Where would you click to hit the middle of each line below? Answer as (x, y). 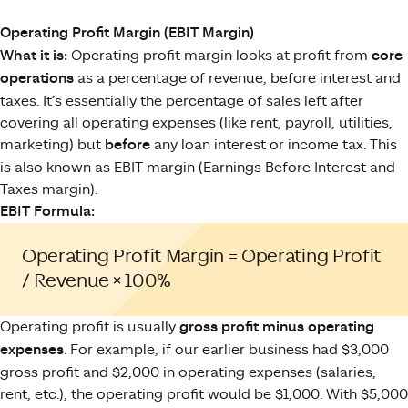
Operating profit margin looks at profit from (219, 55)
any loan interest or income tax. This (274, 144)
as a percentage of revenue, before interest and (237, 78)
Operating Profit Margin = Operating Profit (202, 256)
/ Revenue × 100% (97, 281)
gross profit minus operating (277, 327)
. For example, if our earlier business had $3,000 (226, 349)
